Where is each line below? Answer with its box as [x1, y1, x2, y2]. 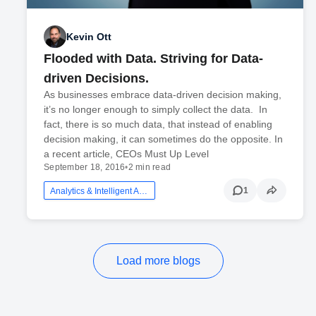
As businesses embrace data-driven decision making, [44, 89, 282, 101]
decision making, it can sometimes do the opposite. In [44, 133, 284, 145]
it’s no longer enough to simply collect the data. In [44, 104, 268, 116]
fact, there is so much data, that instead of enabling [44, 119, 273, 130]
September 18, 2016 [44, 162, 126, 173]
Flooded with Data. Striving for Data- [44, 51, 264, 66]
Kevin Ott [66, 30, 112, 42]
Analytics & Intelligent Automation [139, 186, 148, 197]
